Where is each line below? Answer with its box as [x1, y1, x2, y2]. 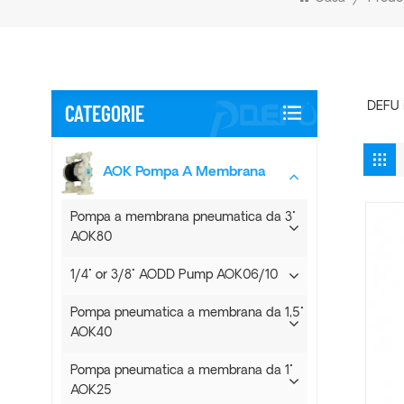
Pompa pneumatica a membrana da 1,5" [70, 307, 304, 320]
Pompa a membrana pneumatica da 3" [70, 211, 296, 225]
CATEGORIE [65, 100, 144, 126]
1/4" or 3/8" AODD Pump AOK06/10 [70, 269, 278, 282]
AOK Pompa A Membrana [103, 166, 265, 179]
